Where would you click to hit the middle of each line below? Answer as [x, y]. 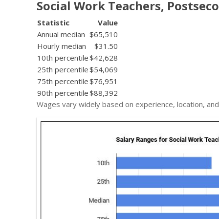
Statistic [53, 22]
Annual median [61, 34]
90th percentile [63, 93]
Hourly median [62, 46]
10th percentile [63, 57]
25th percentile [63, 69]
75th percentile [63, 81]
